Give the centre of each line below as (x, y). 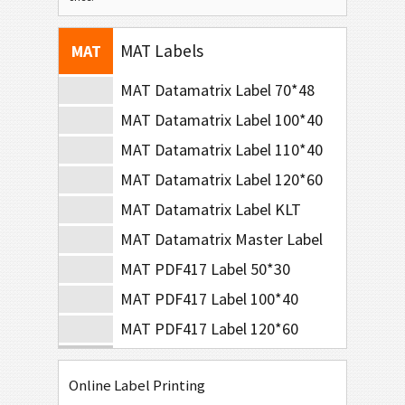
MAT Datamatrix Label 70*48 (217, 90)
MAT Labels (162, 51)
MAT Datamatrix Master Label (221, 239)
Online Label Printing (137, 385)
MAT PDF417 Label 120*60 (209, 329)
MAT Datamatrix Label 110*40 (221, 150)
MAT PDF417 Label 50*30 (205, 269)
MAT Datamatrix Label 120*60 (221, 179)
